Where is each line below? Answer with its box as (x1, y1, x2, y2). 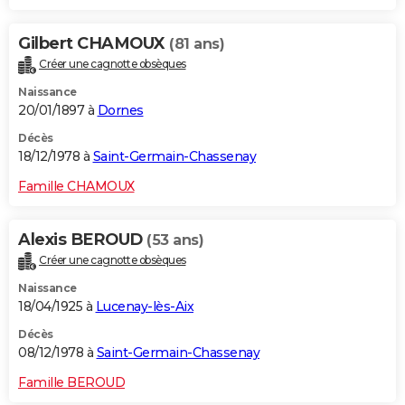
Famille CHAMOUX (18, 177, 135, 194)
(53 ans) (146, 231, 203, 249)
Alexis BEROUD (18, 229, 146, 250)
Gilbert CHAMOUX (18, 33, 169, 53)
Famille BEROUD (18, 373, 125, 391)
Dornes (97, 101, 144, 118)
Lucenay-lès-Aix (95, 297, 193, 315)
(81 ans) (169, 34, 224, 52)
